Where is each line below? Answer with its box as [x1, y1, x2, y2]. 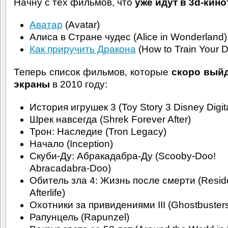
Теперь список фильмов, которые [14, 67, 172, 78]
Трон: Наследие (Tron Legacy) [29, 126, 166, 137]
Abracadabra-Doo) [29, 163, 111, 174]
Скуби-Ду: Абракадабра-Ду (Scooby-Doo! [29, 151, 216, 162]
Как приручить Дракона [29, 44, 136, 55]
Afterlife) [29, 187, 65, 198]
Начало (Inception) [29, 138, 113, 150]
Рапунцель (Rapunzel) [29, 212, 129, 223]
